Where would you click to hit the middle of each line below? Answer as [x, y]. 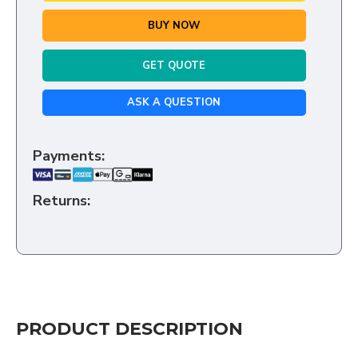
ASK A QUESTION [174, 103]
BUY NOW [174, 25]
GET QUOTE [174, 65]
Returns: [62, 201]
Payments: [69, 156]
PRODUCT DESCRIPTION [129, 329]
